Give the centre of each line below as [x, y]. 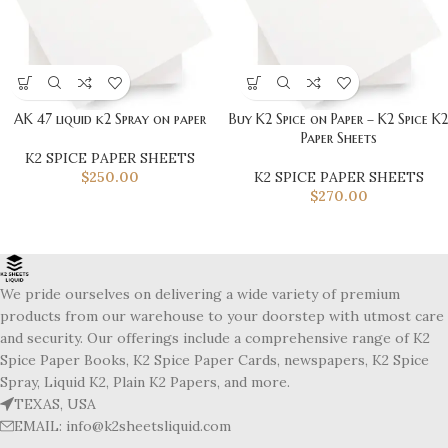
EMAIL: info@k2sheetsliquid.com [122, 426]
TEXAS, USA [55, 404]
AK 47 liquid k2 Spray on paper [109, 119]
